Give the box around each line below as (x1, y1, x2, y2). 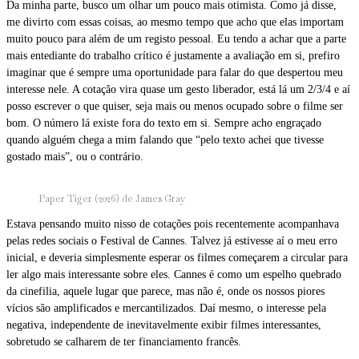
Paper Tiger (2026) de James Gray (38, 192, 185, 205)
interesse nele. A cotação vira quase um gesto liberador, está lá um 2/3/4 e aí (6, 83, 350, 95)
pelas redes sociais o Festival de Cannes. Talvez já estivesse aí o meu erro (6, 234, 337, 247)
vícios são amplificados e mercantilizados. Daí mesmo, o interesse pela (6, 301, 326, 314)
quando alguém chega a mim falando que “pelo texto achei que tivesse (6, 133, 324, 146)
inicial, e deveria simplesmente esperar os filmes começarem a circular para (6, 251, 348, 264)
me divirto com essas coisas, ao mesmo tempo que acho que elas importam (6, 15, 344, 28)
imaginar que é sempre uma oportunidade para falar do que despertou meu (6, 66, 343, 79)
